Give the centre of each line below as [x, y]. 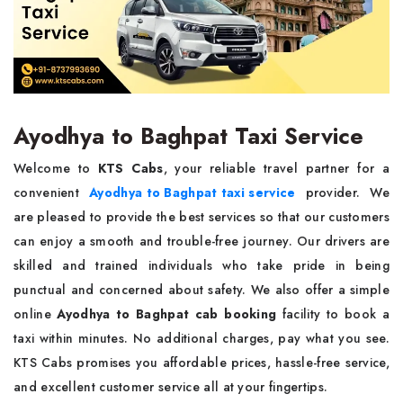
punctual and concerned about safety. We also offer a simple [201, 290]
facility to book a [333, 314]
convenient [52, 193]
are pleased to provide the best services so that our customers [201, 217]
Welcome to [56, 168]
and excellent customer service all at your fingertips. [173, 387]
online [36, 314]
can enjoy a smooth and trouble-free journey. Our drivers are [201, 241]
